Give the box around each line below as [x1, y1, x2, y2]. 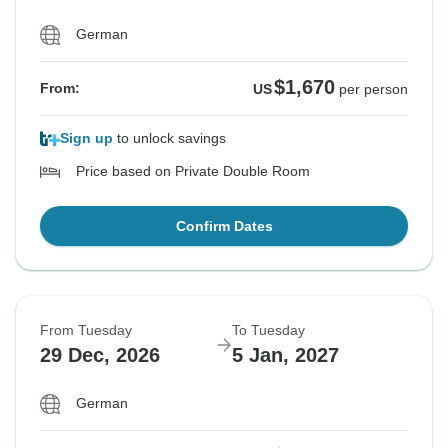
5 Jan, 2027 [232, 344, 339, 367]
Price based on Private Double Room [76, 163, 310, 180]
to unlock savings [113, 130, 226, 147]
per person [339, 81, 408, 98]
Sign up [60, 130, 113, 147]
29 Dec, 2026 [40, 344, 160, 367]
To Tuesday [232, 322, 305, 339]
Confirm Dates [175, 218, 273, 235]
